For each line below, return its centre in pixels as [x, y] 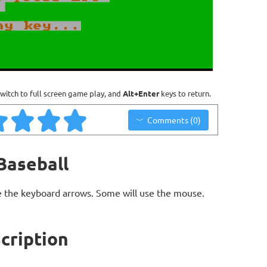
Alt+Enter [141, 93]
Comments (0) [174, 119]
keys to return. [185, 93]
